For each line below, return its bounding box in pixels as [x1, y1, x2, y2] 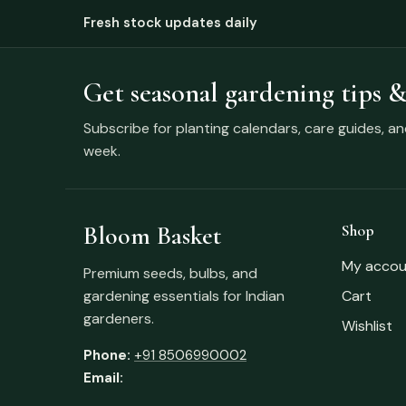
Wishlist [342, 315, 393, 335]
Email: [83, 368, 123, 387]
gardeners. [83, 308, 154, 328]
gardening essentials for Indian [83, 285, 285, 305]
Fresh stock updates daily [83, 13, 257, 32]
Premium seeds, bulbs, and [83, 263, 257, 283]
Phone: [83, 345, 130, 364]
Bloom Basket [83, 219, 221, 251]
